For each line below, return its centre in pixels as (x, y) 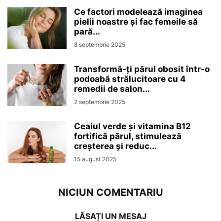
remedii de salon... (112, 89)
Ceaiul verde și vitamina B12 (132, 127)
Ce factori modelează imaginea (138, 12)
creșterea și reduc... (115, 146)
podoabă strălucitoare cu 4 (130, 79)
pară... (87, 32)
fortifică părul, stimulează (128, 136)
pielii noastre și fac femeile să (136, 22)
